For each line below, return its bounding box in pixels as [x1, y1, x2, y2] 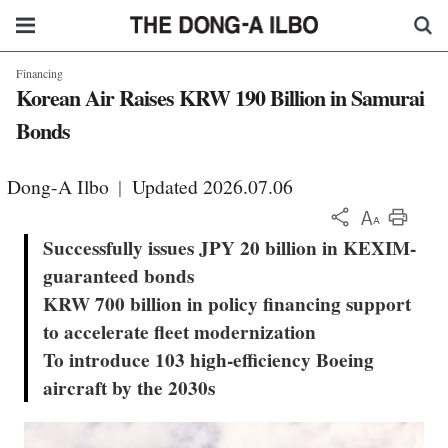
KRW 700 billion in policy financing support [43, 290, 412, 319]
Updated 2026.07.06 [131, 173, 293, 201]
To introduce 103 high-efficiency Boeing [43, 346, 375, 375]
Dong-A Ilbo [7, 173, 114, 201]
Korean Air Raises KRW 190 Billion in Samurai [15, 81, 424, 114]
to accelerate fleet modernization [43, 318, 317, 347]
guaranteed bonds [43, 262, 195, 291]
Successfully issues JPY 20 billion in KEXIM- [43, 234, 417, 263]
